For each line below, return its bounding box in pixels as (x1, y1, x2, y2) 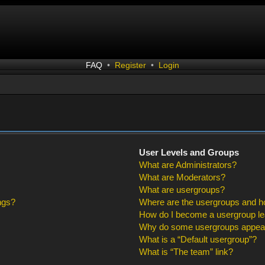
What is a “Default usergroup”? (138, 234, 257, 245)
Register (115, 60, 146, 70)
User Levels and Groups (138, 147, 239, 158)
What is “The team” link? (138, 247, 233, 257)
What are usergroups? (138, 185, 225, 195)
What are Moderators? (138, 172, 225, 183)
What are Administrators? (138, 160, 237, 170)
